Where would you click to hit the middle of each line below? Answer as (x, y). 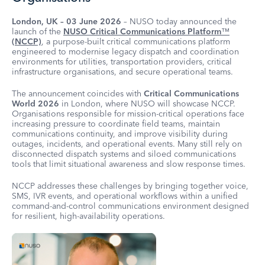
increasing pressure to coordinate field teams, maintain (116, 124)
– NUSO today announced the (179, 21)
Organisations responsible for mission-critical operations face (128, 114)
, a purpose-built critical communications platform (136, 41)
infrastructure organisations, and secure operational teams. (122, 72)
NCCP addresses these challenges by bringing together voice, (130, 186)
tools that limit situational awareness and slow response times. (129, 164)
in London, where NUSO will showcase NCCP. (147, 104)
